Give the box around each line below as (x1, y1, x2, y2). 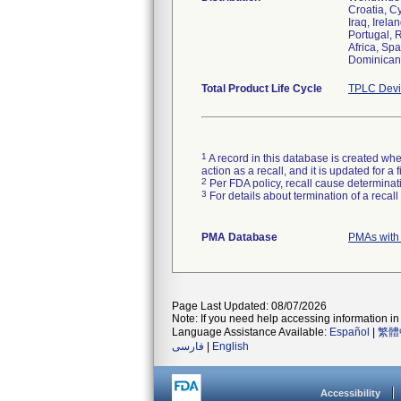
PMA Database (201, 231, 277, 243)
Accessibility (320, 388, 380, 398)
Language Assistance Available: (172, 326, 329, 338)
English (212, 340, 249, 353)
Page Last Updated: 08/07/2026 (172, 300, 327, 312)
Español (329, 326, 370, 338)
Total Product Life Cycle (201, 82, 322, 95)
